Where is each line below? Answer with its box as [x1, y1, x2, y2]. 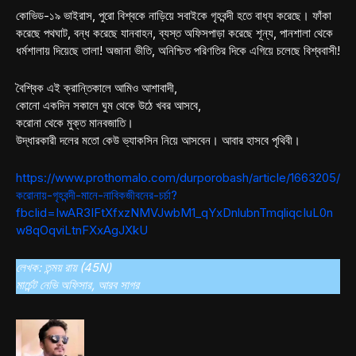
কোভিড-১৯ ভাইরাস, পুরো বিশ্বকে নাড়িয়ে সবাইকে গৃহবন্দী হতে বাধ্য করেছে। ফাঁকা [16, 8, 331, 24]
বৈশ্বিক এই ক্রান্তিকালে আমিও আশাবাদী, [16, 80, 177, 96]
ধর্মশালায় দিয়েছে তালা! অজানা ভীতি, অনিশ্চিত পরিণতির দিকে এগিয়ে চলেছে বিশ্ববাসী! [16, 43, 340, 59]
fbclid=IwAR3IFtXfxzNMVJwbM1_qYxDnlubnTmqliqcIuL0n [16, 205, 333, 221]
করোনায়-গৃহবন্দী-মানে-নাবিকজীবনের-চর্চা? [16, 188, 177, 203]
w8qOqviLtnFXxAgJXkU [16, 222, 148, 238]
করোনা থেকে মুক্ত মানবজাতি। [16, 115, 133, 131]
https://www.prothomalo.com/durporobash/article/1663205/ [16, 170, 340, 186]
